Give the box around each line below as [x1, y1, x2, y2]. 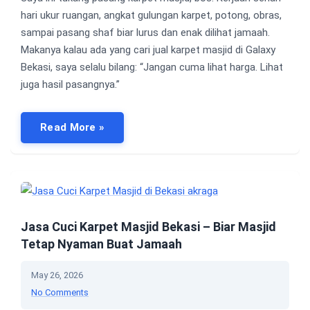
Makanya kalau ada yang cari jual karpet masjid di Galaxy [21, 44, 275, 56]
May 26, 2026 [31, 269, 83, 280]
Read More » [40, 121, 105, 134]
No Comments [31, 286, 89, 298]
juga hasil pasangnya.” [21, 78, 120, 91]
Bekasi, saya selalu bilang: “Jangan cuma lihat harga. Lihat [21, 61, 283, 73]
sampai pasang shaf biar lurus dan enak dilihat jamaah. [21, 26, 270, 39]
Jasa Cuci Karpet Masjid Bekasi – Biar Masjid [21, 219, 276, 234]
